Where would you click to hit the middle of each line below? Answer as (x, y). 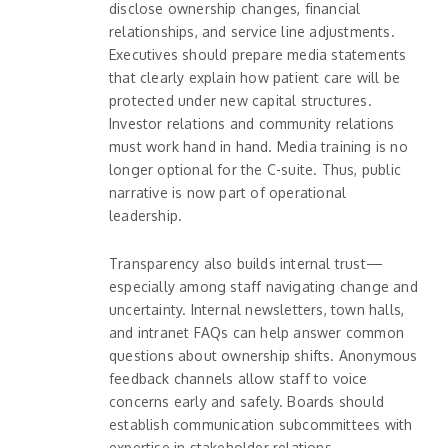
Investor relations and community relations (252, 123)
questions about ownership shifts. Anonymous (263, 355)
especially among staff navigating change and (263, 286)
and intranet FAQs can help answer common (256, 332)
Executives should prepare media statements (258, 54)
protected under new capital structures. (240, 100)
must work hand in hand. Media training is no (258, 146)
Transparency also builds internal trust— (246, 263)
